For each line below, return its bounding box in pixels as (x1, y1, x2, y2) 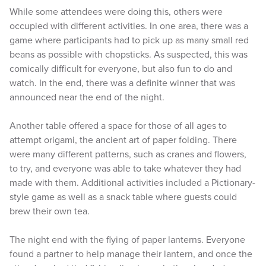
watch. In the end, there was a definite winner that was (9, 77, 235, 89)
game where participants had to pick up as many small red (9, 34, 249, 46)
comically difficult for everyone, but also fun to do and (9, 63, 232, 75)
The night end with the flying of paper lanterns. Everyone (9, 234, 245, 246)
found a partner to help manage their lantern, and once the (9, 248, 252, 260)
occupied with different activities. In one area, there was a (9, 20, 248, 32)
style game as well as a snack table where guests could (9, 191, 237, 203)
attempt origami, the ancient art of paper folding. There (9, 134, 237, 146)
